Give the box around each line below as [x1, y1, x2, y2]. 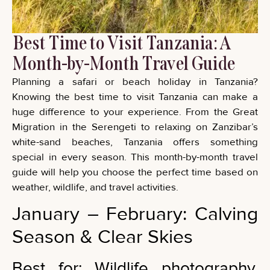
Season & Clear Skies [12, 225, 193, 249]
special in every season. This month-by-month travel [12, 150, 258, 163]
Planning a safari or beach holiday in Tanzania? [12, 75, 258, 88]
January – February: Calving [12, 202, 258, 226]
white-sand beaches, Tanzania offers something [12, 135, 258, 148]
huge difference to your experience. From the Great [12, 105, 258, 118]
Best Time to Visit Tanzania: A [12, 31, 231, 54]
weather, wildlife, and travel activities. [12, 180, 178, 193]
